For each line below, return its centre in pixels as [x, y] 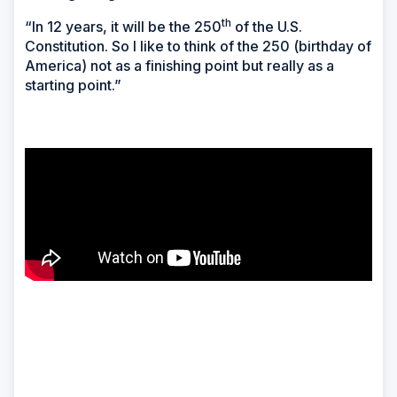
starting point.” [73, 86]
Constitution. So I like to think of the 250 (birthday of [198, 47]
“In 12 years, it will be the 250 [123, 27]
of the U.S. [267, 27]
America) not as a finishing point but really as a [179, 66]
